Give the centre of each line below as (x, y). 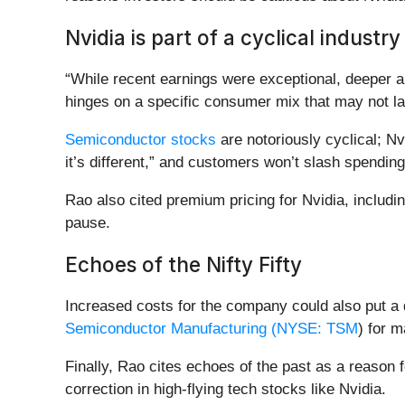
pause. (90, 223)
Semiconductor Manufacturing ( (171, 329)
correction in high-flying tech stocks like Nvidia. (226, 390)
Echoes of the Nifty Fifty (184, 265)
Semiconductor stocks (141, 140)
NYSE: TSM (317, 329)
